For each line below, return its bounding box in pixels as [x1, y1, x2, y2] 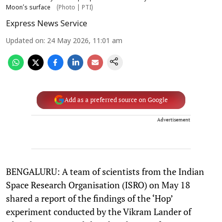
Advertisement [157, 116, 190, 123]
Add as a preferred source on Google [64, 96, 168, 104]
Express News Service [6, 19, 87, 29]
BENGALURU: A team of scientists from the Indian [6, 165, 204, 177]
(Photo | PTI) [56, 4, 93, 11]
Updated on [6, 37, 44, 46]
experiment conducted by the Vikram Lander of [6, 205, 191, 218]
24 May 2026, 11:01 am [47, 37, 122, 46]
